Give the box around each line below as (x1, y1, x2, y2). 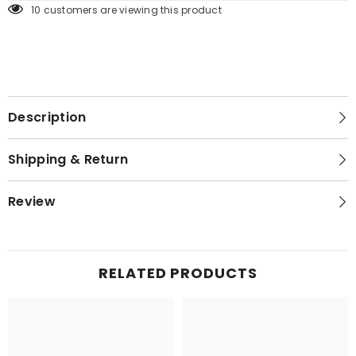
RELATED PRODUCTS (99, 262, 257, 283)
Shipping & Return (8, 149, 129, 168)
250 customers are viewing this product (31, 2, 231, 17)
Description (8, 107, 87, 126)
